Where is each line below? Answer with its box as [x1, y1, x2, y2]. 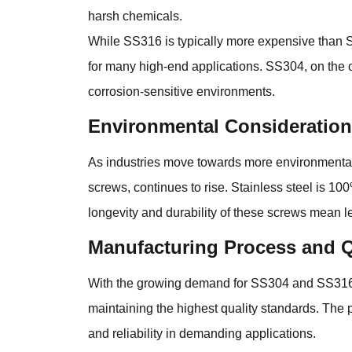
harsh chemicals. [87, 9, 182, 24]
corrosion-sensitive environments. [87, 85, 275, 99]
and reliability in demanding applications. [87, 327, 316, 341]
